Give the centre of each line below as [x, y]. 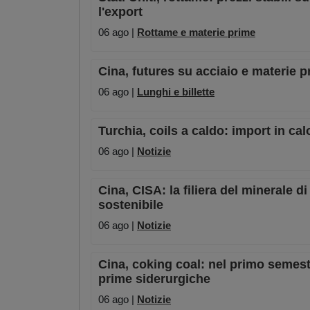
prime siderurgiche [154, 279]
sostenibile [131, 205]
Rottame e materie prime [196, 33]
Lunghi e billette [176, 92]
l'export [120, 12]
